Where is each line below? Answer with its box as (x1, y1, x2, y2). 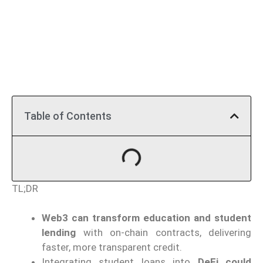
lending (42, 227, 76, 239)
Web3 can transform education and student (42, 212, 251, 224)
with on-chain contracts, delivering (76, 227, 251, 239)
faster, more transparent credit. (42, 241, 182, 254)
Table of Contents (24, 109, 112, 122)
